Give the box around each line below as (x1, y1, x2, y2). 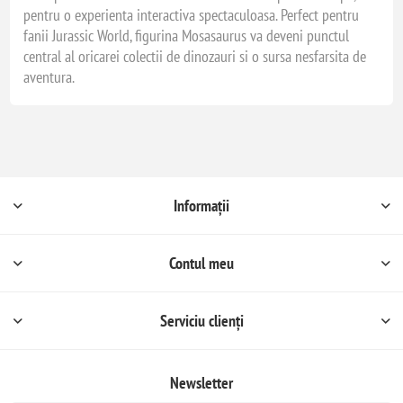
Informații (174, 195, 229, 216)
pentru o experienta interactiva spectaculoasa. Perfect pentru (23, 4, 360, 25)
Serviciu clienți (159, 310, 244, 331)
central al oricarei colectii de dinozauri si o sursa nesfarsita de (23, 46, 367, 67)
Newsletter (170, 372, 233, 393)
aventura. (23, 67, 76, 87)
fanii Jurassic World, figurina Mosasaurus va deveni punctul (23, 25, 350, 46)
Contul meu (169, 253, 234, 273)
